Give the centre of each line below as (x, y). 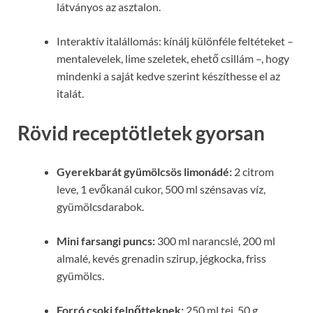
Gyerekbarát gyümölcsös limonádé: (144, 171)
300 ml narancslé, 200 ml (215, 240)
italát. (70, 94)
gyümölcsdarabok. (100, 206)
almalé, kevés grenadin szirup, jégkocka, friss (161, 258)
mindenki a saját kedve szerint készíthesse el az (168, 76)
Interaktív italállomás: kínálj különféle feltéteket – (175, 41)
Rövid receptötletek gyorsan (141, 132)
